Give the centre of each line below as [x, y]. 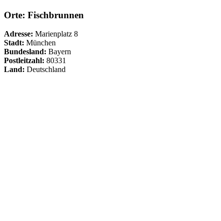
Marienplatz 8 [55, 34]
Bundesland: [25, 52]
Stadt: [14, 43]
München [40, 43]
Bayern [59, 52]
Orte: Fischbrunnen [44, 15]
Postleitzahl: [24, 61]
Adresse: [18, 34]
